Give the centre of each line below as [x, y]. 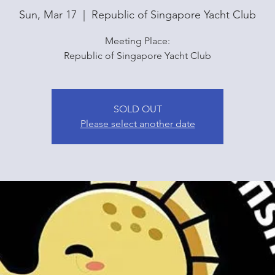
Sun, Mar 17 [48, 15]
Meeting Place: [137, 41]
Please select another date [137, 124]
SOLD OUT [137, 109]
